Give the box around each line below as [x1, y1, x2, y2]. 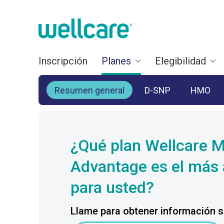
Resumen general [54, 84, 124, 95]
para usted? [70, 178, 154, 197]
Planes [101, 55, 131, 67]
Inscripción [38, 55, 87, 67]
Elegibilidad [155, 55, 206, 67]
